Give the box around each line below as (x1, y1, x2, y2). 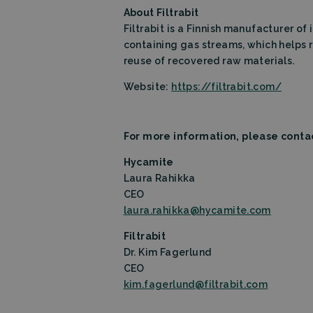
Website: (123, 81, 172, 93)
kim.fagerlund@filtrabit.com (123, 279, 268, 291)
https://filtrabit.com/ (171, 81, 282, 93)
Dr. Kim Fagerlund (123, 247, 212, 259)
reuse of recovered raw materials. (123, 55, 295, 67)
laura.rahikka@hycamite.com (123, 205, 271, 217)
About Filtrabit (123, 7, 199, 19)
